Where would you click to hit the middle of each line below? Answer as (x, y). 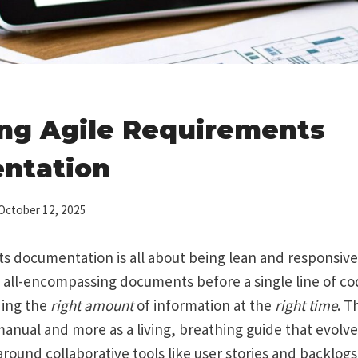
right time (306, 305)
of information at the (204, 305)
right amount (92, 305)
